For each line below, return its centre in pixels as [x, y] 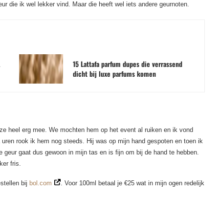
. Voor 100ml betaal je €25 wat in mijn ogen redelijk [132, 183]
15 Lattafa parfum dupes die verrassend [127, 64]
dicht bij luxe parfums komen [114, 74]
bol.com [41, 183]
